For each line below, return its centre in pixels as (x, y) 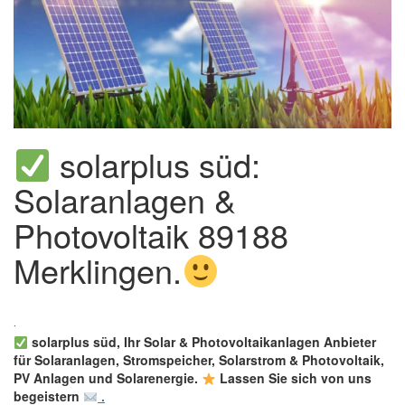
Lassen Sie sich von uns (293, 378)
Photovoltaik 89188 (151, 235)
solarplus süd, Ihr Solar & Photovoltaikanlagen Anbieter (202, 342)
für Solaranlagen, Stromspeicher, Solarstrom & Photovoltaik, (199, 360)
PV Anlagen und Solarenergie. (108, 378)
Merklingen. (98, 270)
